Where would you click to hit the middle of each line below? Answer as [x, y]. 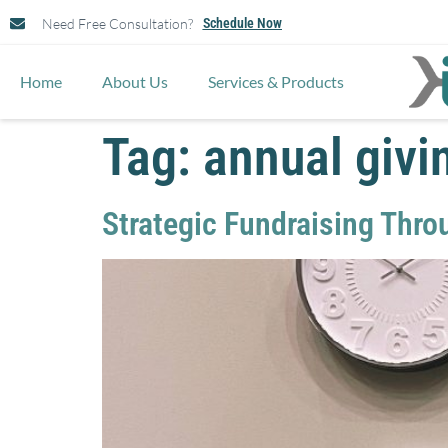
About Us [135, 81]
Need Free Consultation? [117, 23]
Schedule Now [242, 23]
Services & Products [276, 81]
